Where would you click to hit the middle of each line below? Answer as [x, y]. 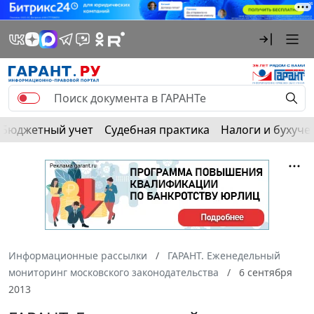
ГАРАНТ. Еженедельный [224, 255]
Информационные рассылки [78, 255]
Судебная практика [157, 129]
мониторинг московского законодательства [114, 272]
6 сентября [264, 272]
